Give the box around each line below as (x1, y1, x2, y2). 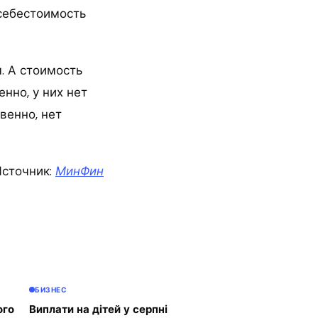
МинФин (55, 163, 104, 179)
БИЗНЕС (35, 285, 67, 295)
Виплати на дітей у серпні (29, 302, 168, 317)
